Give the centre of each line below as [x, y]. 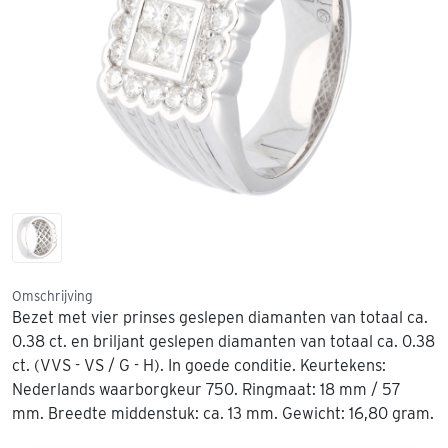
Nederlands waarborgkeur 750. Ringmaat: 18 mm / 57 [206, 389]
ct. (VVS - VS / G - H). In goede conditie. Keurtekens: [199, 365]
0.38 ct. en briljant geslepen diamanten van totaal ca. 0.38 [223, 341]
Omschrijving [52, 295]
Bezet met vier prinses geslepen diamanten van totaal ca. [220, 317]
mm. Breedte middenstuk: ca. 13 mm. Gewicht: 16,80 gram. [223, 413]
